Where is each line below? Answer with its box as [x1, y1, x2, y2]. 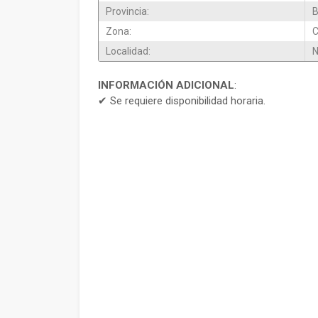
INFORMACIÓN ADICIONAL [98, 79, 234, 92]
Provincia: [106, 6, 149, 17]
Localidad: [106, 45, 150, 57]
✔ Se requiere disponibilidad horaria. [98, 94, 265, 107]
